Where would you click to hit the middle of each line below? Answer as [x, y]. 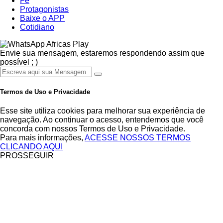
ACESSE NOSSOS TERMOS [138, 138]
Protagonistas [44, 9]
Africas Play [67, 44]
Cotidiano [37, 27]
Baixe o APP [42, 18]
